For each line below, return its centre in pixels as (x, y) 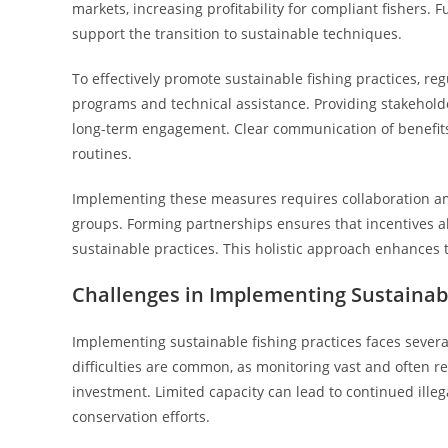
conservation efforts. (141, 416)
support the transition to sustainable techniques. (237, 33)
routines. (102, 153)
